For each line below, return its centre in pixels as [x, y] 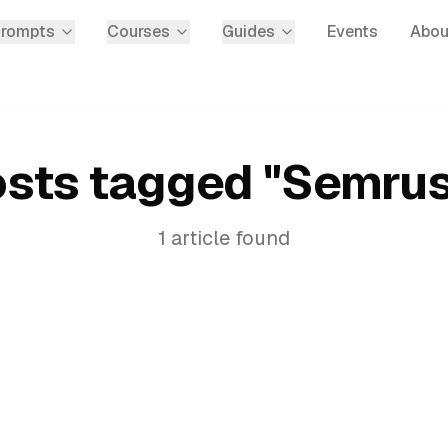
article [200, 238]
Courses [138, 31]
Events [352, 31]
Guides [248, 31]
